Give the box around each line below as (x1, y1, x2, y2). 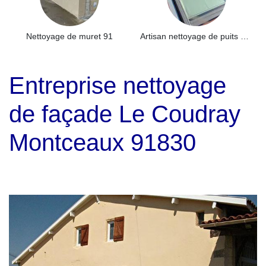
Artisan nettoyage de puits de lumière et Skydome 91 (240, 31, 249, 41)
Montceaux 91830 (9, 129, 196, 156)
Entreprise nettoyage (9, 72, 226, 99)
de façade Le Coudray (9, 101, 240, 127)
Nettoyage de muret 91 (26, 31, 113, 41)
